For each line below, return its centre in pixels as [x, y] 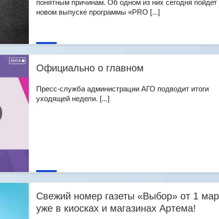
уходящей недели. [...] [73, 99]
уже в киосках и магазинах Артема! [116, 208]
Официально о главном [90, 68]
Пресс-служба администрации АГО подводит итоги [122, 89]
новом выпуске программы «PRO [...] [98, 12]
